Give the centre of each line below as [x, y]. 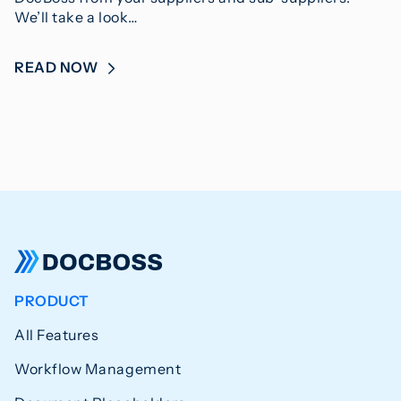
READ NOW [58, 67]
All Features [57, 334]
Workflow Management [98, 368]
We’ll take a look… [76, 17]
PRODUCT [52, 300]
